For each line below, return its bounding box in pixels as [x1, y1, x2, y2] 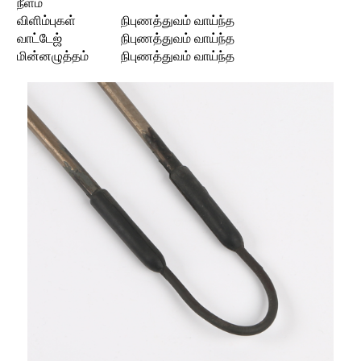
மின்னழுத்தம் [17, 48, 89, 63]
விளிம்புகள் [17, 13, 76, 27]
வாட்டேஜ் [17, 31, 62, 45]
